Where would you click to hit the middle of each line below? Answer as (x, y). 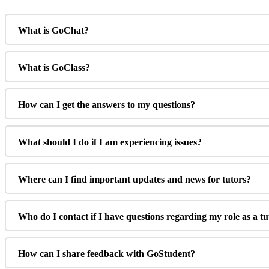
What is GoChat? (53, 31)
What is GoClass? (54, 68)
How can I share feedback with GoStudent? (107, 254)
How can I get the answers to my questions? (107, 105)
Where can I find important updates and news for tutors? (134, 180)
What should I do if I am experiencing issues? (110, 142)
